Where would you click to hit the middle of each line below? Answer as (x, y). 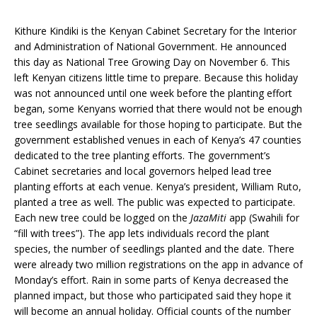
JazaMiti (208, 217)
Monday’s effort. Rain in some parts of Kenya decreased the (151, 279)
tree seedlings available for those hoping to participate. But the (158, 124)
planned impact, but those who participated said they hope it (153, 295)
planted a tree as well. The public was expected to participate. (155, 202)
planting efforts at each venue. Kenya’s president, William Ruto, (158, 186)
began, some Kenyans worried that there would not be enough (158, 108)
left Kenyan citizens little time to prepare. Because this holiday (156, 77)
